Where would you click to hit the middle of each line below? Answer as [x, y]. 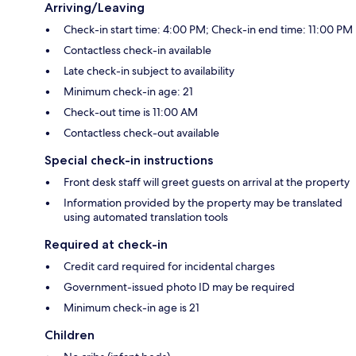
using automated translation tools [146, 217]
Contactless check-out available [141, 133]
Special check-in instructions [129, 161]
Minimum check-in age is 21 [132, 308]
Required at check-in [106, 245]
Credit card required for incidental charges [169, 267]
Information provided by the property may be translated [203, 203]
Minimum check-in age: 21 [128, 92]
